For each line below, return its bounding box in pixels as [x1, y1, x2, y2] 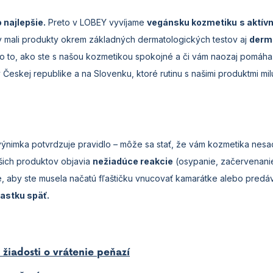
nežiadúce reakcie [93, 155, 173, 166]
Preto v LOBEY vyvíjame [46, 16, 147, 27]
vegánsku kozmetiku [147, 16, 237, 27]
